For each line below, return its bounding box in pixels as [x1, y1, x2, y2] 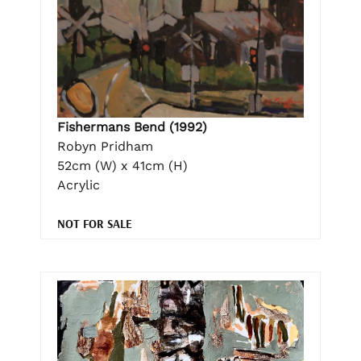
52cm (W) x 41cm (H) [57, 157, 188, 173]
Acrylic [57, 176, 100, 193]
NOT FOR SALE [57, 215, 132, 231]
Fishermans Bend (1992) [57, 118, 207, 135]
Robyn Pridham [57, 138, 153, 154]
